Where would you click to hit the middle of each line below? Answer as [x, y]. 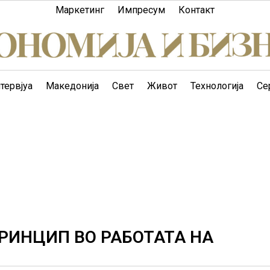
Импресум [141, 10]
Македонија [72, 86]
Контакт [196, 10]
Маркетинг [80, 10]
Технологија [217, 86]
